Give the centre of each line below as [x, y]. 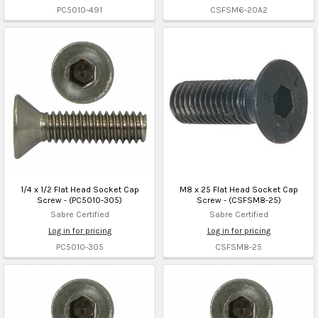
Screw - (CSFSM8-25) [238, 200]
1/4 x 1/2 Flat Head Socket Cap [79, 189]
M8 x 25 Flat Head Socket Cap [238, 189]
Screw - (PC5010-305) [79, 200]
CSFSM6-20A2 [238, 10]
